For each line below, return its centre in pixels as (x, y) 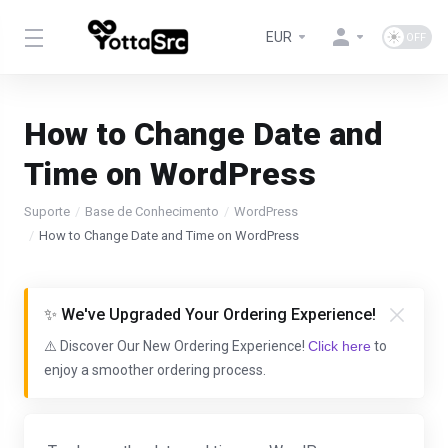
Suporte (47, 211)
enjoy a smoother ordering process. (155, 370)
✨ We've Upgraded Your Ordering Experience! (210, 314)
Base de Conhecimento (152, 211)
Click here (339, 346)
